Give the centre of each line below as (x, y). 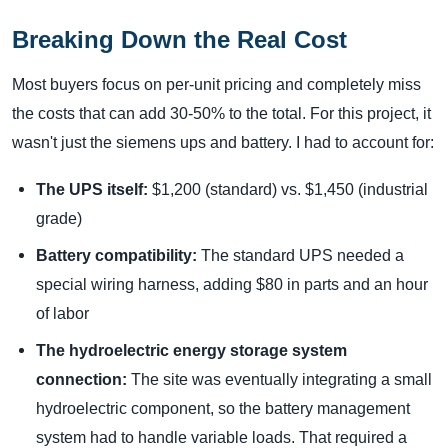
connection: (81, 379)
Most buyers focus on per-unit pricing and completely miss (216, 84)
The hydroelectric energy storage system (191, 350)
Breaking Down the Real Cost (179, 40)
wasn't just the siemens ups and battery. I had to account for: (223, 142)
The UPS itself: (92, 189)
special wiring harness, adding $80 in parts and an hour (232, 284)
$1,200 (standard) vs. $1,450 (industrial (288, 189)
